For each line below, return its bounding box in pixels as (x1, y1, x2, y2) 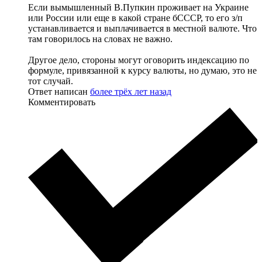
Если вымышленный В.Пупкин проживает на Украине (28, 2, 249, 12)
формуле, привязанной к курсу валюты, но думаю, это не (28, 65, 257, 75)
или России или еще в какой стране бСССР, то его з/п (28, 12, 243, 23)
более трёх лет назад (90, 86, 171, 96)
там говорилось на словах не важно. (28, 33, 173, 44)
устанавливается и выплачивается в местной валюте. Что (28, 23, 257, 33)
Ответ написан (28, 86, 90, 96)
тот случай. (28, 75, 73, 86)
